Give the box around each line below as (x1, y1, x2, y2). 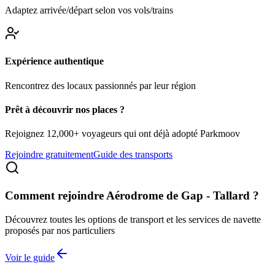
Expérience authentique (5, 56, 104, 67)
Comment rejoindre (5, 188, 106, 202)
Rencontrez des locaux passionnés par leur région (5, 80, 196, 91)
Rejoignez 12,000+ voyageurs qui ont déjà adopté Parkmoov (5, 128, 240, 139)
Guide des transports (93, 149, 172, 160)
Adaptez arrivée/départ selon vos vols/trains (5, 5, 173, 16)
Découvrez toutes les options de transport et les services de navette (5, 214, 261, 225)
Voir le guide (5, 252, 55, 263)
